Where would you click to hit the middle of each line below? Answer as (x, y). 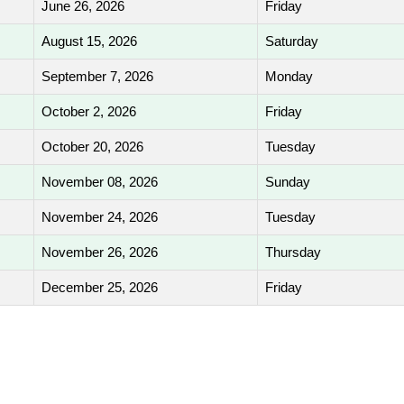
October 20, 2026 (92, 147)
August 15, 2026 (89, 41)
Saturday (292, 41)
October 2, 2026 (89, 111)
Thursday (293, 252)
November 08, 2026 (100, 182)
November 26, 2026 (100, 252)
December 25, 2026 (100, 287)
